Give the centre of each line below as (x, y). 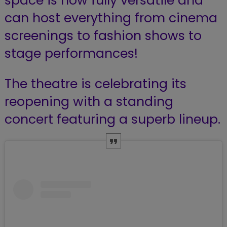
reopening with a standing (89, 101)
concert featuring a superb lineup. (112, 119)
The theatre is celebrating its (95, 84)
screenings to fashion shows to (103, 35)
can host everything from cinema (111, 18)
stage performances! (71, 53)
